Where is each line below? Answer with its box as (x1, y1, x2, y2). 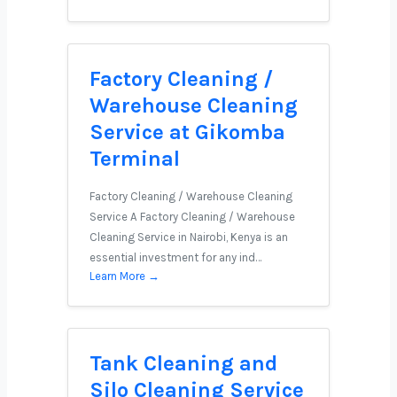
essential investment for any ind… (90, 251, 261, 264)
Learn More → (90, 269, 160, 283)
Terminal (90, 146, 180, 171)
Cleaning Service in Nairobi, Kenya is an (90, 230, 288, 244)
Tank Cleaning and (90, 351, 277, 376)
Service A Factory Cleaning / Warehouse (90, 210, 295, 223)
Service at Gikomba (90, 120, 285, 144)
